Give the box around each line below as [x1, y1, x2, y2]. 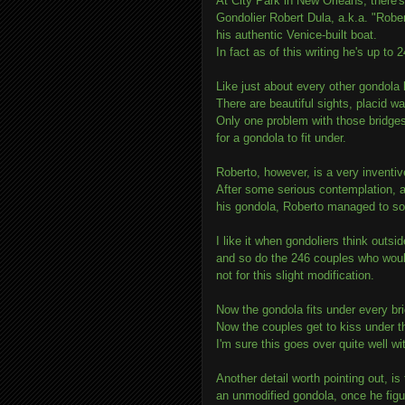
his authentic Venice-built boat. [216, 28, 381, 42]
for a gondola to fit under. [216, 131, 346, 145]
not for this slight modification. [216, 268, 374, 282]
